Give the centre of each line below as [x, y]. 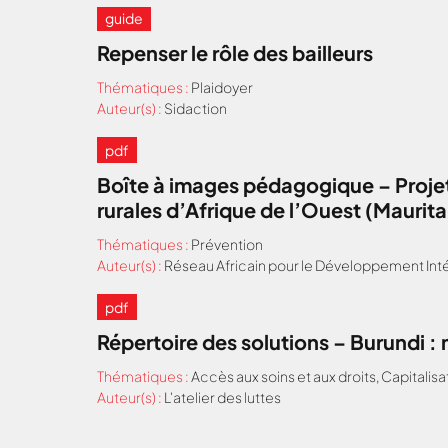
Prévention [227, 244]
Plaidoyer [222, 87]
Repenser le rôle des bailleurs [235, 52]
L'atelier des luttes [222, 397]
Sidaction [195, 108]
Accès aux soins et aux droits [283, 376]
